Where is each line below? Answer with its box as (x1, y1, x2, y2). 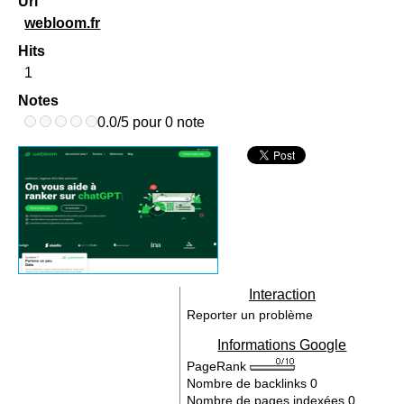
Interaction (248, 287, 316, 302)
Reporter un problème (187, 308, 314, 322)
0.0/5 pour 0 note (97, 115, 206, 130)
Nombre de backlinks (187, 376, 311, 390)
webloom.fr (24, 15, 101, 31)
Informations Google (217, 337, 347, 353)
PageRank (187, 359, 251, 373)
